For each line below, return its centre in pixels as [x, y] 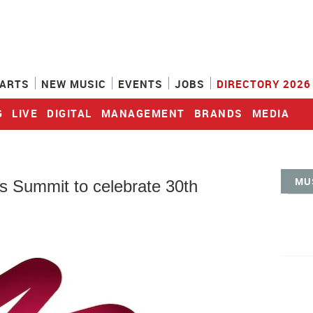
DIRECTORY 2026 [264, 84]
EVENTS [140, 84]
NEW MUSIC [74, 84]
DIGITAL [70, 113]
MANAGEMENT [143, 113]
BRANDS [218, 113]
